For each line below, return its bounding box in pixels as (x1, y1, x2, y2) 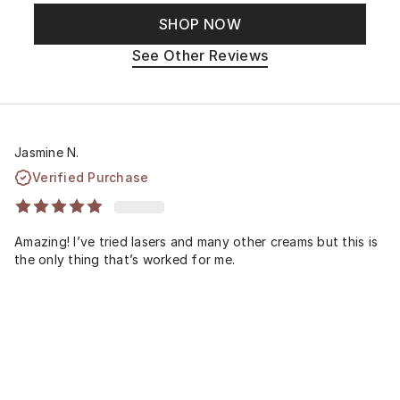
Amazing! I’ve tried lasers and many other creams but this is (14, 233, 378, 249)
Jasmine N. (14, 144, 79, 160)
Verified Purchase (32, 169, 149, 185)
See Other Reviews (131, 46, 269, 64)
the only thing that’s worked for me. (14, 251, 235, 267)
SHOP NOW (159, 15, 241, 33)
